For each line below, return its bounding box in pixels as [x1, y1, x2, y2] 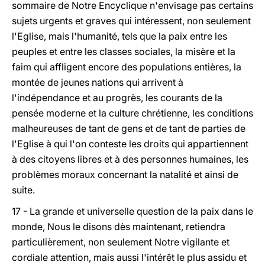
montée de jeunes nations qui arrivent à [12, 76, 183, 88]
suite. [12, 184, 35, 196]
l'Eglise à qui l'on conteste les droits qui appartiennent [12, 138, 248, 150]
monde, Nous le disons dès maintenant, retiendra [12, 221, 225, 232]
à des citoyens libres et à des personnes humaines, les [12, 153, 248, 165]
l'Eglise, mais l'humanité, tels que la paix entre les [12, 30, 227, 42]
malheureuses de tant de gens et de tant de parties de [12, 122, 245, 134]
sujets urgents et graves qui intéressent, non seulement [12, 15, 251, 27]
